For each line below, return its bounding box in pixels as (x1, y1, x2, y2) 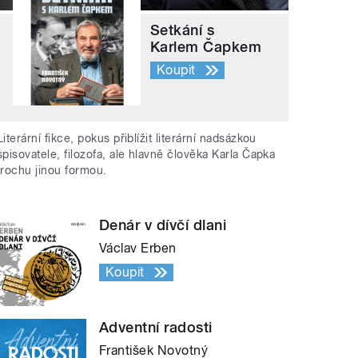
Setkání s (150, 22, 215, 39)
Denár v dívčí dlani (99, 216, 227, 233)
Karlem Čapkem (150, 38, 262, 56)
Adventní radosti (99, 318, 213, 336)
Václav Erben (99, 240, 177, 256)
